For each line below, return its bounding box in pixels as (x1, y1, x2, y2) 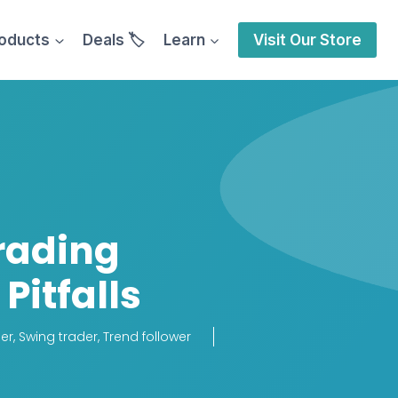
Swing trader (19, 328, 98, 346)
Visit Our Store (253, 30, 362, 49)
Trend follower (103, 328, 191, 346)
